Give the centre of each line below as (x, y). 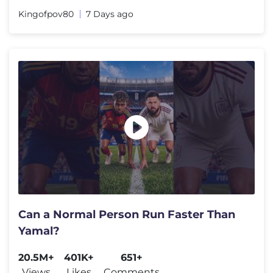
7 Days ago (110, 14)
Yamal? (39, 231)
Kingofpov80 (46, 14)
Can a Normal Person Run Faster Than (127, 214)
